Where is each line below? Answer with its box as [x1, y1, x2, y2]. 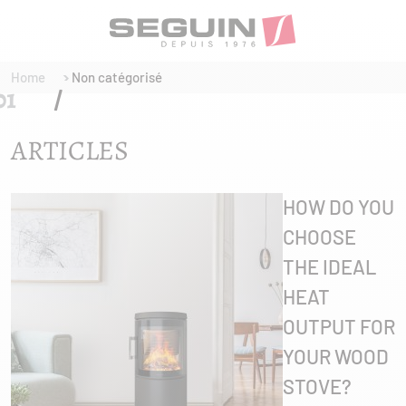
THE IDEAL [283, 255, 377, 278]
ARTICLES [11, 132, 129, 169]
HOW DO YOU [283, 195, 394, 218]
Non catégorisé [72, 69, 162, 85]
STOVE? [283, 374, 352, 398]
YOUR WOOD [283, 344, 389, 368]
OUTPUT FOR [283, 314, 395, 338]
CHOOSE [283, 225, 356, 248]
